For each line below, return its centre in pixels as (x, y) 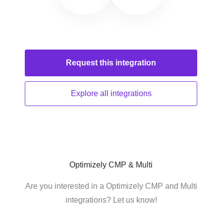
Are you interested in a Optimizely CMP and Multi (111, 186)
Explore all (90, 93)
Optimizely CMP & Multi (111, 165)
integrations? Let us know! (111, 200)
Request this (91, 63)
